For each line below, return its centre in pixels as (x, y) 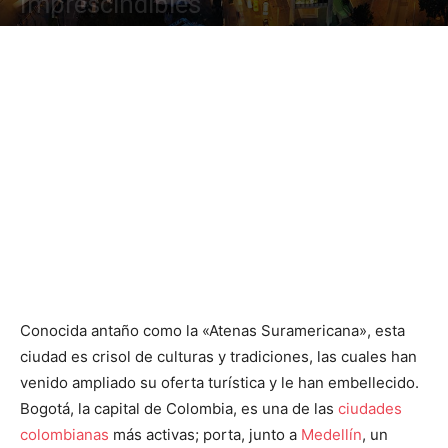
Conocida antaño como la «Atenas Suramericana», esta (212, 330)
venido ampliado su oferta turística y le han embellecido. (219, 382)
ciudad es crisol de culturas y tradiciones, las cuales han (218, 356)
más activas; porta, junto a (205, 434)
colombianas (64, 434)
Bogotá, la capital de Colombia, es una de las (179, 408)
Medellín (331, 434)
